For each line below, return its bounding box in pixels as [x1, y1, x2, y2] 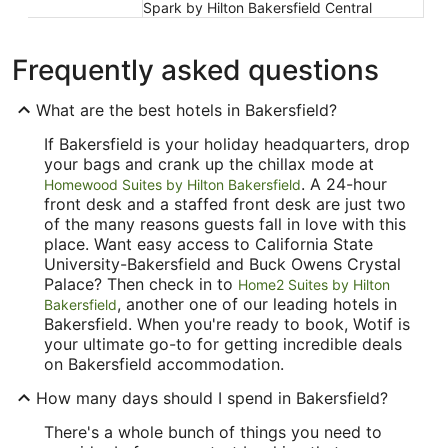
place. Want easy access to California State [44, 233, 373, 254]
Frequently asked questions [12, 52, 379, 87]
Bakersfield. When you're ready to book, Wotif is [44, 313, 410, 334]
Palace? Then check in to [44, 273, 238, 294]
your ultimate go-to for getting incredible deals [44, 333, 402, 354]
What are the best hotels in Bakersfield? [36, 99, 337, 120]
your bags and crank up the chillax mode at [44, 153, 374, 174]
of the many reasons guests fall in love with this [44, 213, 406, 234]
